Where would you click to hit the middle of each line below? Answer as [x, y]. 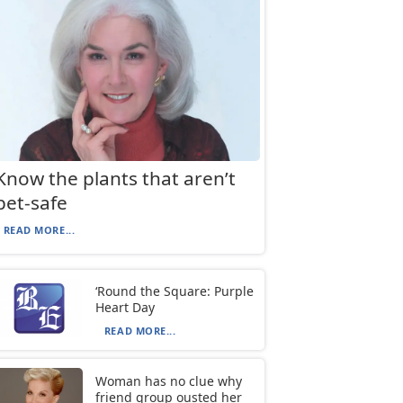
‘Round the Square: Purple [174, 291]
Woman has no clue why [168, 381]
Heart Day [125, 308]
